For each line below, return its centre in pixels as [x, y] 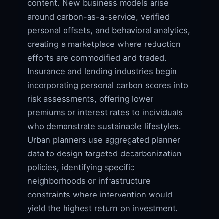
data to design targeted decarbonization [105, 153]
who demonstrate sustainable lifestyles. [105, 126]
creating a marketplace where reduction [104, 44]
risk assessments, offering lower [91, 99]
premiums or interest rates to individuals [105, 112]
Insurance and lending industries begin [102, 71]
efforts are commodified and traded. [97, 57]
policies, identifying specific [81, 167]
